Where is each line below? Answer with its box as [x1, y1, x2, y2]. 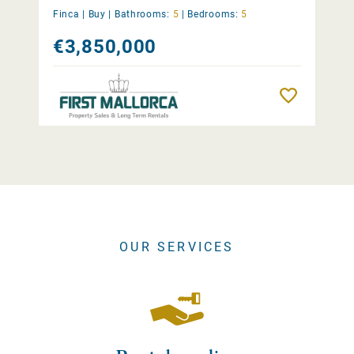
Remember [303, 89, 352, 101]
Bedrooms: [187, 8, 239, 20]
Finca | [53, 8, 85, 20]
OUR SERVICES [119, 239, 235, 254]
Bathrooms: [114, 8, 170, 20]
